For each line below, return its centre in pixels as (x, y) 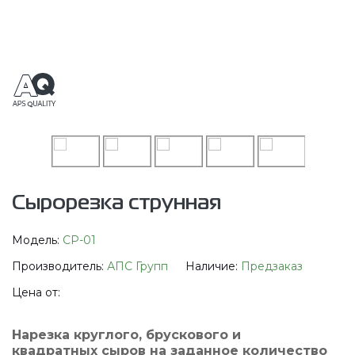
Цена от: (36, 292)
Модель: (37, 240)
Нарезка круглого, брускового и (126, 334)
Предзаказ (272, 266)
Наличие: (213, 266)
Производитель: (59, 266)
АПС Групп (137, 266)
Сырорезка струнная (116, 203)
